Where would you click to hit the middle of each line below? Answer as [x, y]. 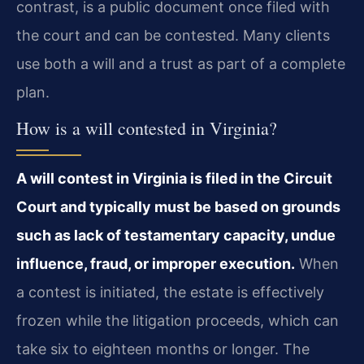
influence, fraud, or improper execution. [156, 264]
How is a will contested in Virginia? [147, 128]
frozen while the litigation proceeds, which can [178, 321]
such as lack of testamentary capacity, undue [176, 236]
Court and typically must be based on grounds [178, 207]
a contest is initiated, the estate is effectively [170, 292]
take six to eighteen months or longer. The [163, 349]
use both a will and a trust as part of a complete [181, 63]
